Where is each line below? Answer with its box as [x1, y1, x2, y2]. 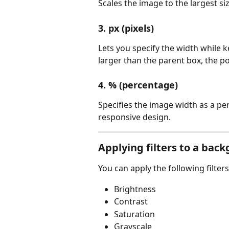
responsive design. [98, 111, 171, 123]
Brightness [114, 183, 156, 195]
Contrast [114, 196, 148, 208]
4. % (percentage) [98, 79, 178, 91]
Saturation [114, 208, 155, 220]
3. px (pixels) [98, 21, 154, 34]
